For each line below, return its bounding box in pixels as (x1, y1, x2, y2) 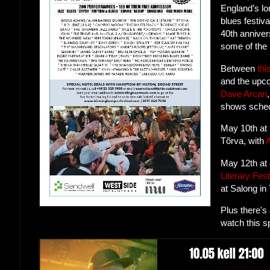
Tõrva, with (221, 136, 266, 146)
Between (221, 63, 258, 74)
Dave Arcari (221, 88, 268, 99)
